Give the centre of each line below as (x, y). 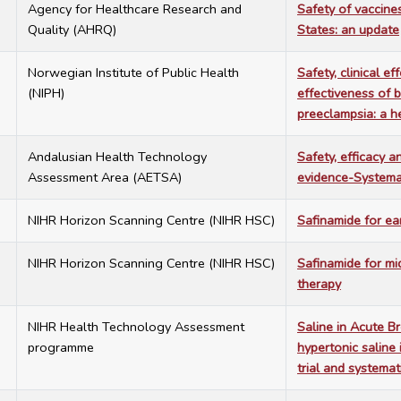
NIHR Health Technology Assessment (136, 327)
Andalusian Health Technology (117, 157)
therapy (319, 284)
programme (61, 348)
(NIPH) (46, 94)
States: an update (348, 30)
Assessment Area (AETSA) (105, 178)
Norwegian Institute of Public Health (133, 73)
